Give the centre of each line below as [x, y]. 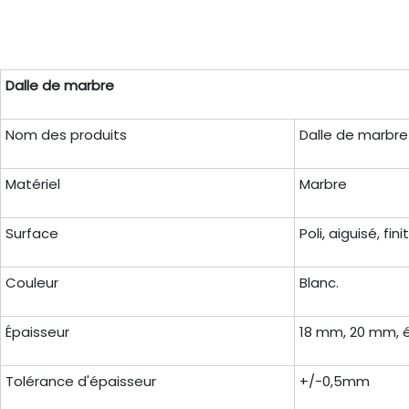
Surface [31, 234]
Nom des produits [66, 135]
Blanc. [319, 283]
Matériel [32, 184]
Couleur [31, 283]
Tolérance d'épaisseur [80, 382]
